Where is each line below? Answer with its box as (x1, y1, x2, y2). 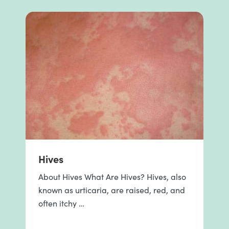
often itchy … (38, 198, 84, 209)
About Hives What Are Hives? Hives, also (38, 171, 186, 182)
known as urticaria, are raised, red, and (38, 185, 185, 195)
